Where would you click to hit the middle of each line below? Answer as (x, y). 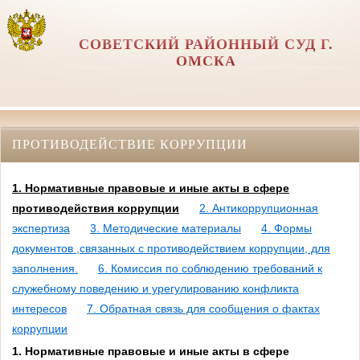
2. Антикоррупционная (259, 209)
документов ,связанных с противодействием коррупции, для (171, 249)
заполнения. (45, 269)
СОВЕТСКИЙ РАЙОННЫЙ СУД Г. (207, 44)
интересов (39, 309)
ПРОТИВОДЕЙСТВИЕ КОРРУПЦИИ (130, 144)
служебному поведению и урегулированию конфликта (155, 289)
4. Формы (286, 229)
